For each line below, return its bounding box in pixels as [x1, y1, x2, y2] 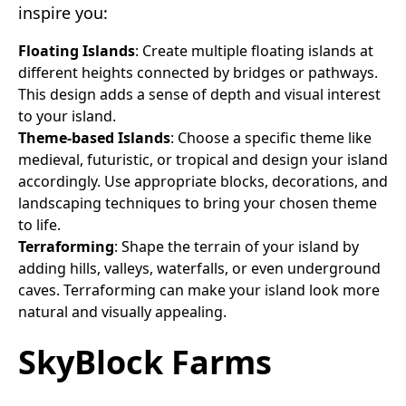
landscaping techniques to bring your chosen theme [18, 192, 377, 213]
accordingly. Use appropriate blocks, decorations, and [18, 170, 388, 191]
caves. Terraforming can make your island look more [18, 279, 380, 300]
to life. [18, 214, 61, 235]
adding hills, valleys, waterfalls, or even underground [18, 257, 381, 278]
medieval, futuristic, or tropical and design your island [18, 149, 388, 169]
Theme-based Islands [18, 127, 170, 148]
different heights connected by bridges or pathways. [18, 62, 378, 82]
